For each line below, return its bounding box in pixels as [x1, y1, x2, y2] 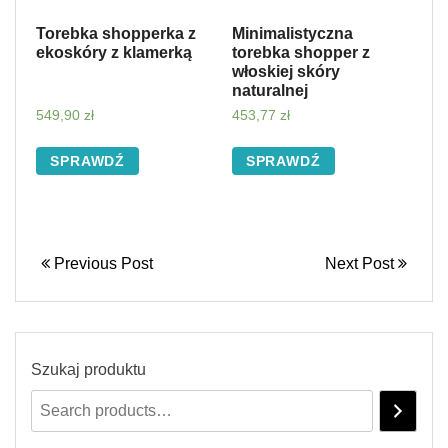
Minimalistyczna [231, 24, 353, 42]
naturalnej [231, 81, 308, 99]
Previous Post [50, 254, 153, 272]
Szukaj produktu [31, 360, 146, 378]
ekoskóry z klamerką [36, 43, 192, 61]
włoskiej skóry [231, 62, 340, 80]
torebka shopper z [231, 43, 370, 61]
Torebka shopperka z [36, 24, 196, 42]
